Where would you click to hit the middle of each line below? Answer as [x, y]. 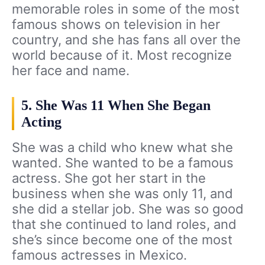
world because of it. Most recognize [122, 55]
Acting [41, 122]
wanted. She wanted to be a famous [123, 163]
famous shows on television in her [116, 25]
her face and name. [71, 71]
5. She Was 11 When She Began [116, 106]
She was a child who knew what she [122, 148]
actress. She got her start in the [109, 178]
